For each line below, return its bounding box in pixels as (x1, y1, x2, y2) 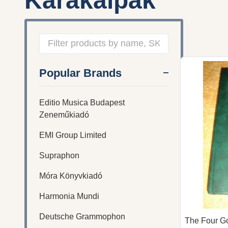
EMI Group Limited (39, 130, 106, 139)
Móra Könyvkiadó (39, 171, 102, 180)
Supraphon (39, 151, 79, 160)
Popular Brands (39, 66, 122, 79)
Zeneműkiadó (39, 110, 89, 119)
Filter (39, 52, 74, 69)
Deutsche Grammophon (39, 212, 125, 221)
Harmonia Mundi (39, 191, 99, 201)
